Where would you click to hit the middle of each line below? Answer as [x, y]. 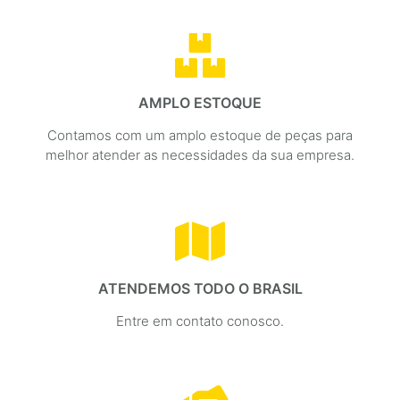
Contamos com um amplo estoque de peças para [200, 136]
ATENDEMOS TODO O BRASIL [200, 289]
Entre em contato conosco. [200, 321]
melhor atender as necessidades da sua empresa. [200, 155]
